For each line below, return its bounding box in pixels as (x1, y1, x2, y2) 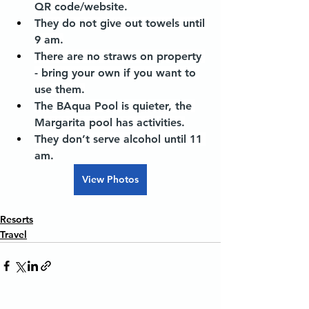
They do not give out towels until (34, 17, 208, 30)
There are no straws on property (34, 50, 205, 63)
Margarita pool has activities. (34, 116, 185, 129)
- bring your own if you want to (34, 66, 199, 79)
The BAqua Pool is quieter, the (34, 99, 195, 112)
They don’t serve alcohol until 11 (34, 132, 206, 146)
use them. (34, 83, 85, 96)
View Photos (82, 173, 139, 186)
